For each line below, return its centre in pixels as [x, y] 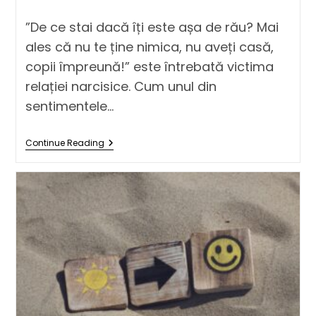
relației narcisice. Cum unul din [121, 87]
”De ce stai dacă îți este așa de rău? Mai [152, 28]
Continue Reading [65, 143]
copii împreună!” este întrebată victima [149, 67]
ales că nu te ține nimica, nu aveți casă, [149, 47]
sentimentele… [69, 107]
